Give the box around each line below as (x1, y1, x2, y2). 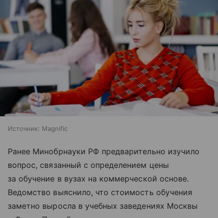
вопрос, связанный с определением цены (8, 160, 169, 170)
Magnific (42, 124, 68, 132)
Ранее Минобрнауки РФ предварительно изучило (8, 146, 200, 156)
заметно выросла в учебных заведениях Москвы (8, 200, 198, 211)
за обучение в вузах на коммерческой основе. (8, 173, 189, 183)
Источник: (8, 124, 40, 132)
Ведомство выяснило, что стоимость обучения (8, 187, 193, 197)
